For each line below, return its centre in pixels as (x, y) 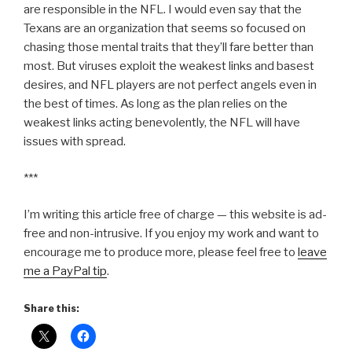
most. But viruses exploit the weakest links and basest (169, 66)
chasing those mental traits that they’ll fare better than (169, 48)
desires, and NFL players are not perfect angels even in (170, 85)
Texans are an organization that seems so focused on (165, 29)
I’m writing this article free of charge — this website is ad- (175, 215)
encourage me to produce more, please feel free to (161, 253)
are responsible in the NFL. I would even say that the (163, 10)
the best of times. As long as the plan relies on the (156, 104)
